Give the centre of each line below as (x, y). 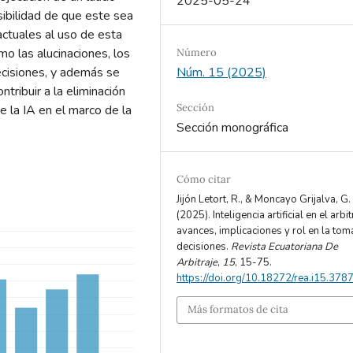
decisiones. (204, 247)
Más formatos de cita (238, 310)
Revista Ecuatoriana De (285, 247)
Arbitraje (197, 263)
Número (197, 53)
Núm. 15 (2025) (222, 73)
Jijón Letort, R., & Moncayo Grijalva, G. (264, 200)
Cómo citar (204, 180)
